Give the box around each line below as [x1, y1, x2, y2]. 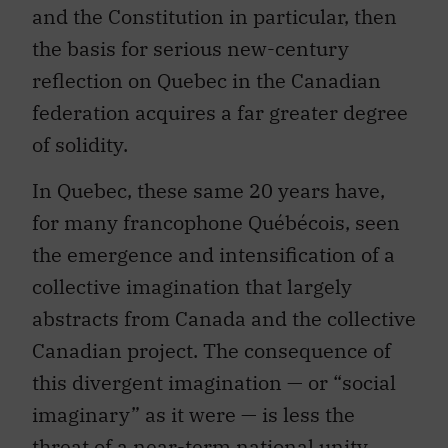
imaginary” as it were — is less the [32, 401, 355, 429]
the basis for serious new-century [32, 34, 349, 62]
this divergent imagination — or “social [32, 369, 396, 397]
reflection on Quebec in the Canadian [32, 66, 381, 94]
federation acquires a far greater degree [32, 98, 408, 126]
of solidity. [32, 130, 128, 158]
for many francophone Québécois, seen [32, 209, 400, 237]
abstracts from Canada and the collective [32, 305, 416, 333]
